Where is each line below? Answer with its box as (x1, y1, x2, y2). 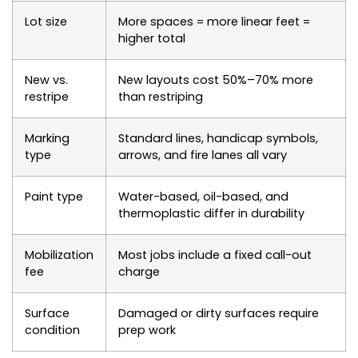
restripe (25, 88, 69, 105)
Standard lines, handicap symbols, (118, 129, 318, 146)
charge (118, 263, 160, 280)
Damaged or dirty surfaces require (118, 304, 319, 321)
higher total (118, 30, 185, 46)
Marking (25, 129, 70, 146)
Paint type (25, 188, 83, 205)
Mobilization (25, 246, 93, 263)
